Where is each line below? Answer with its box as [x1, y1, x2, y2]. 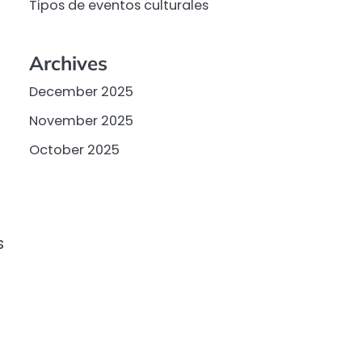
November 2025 [29, 111, 133, 130]
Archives [29, 50, 107, 75]
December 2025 [29, 82, 133, 101]
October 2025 [29, 140, 120, 159]
